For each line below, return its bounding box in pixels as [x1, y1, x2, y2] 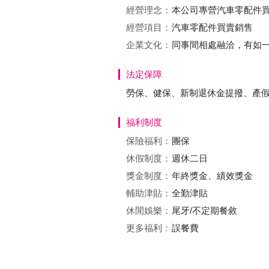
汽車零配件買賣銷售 [172, 22, 253, 32]
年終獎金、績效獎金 [172, 171, 253, 181]
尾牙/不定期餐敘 [172, 205, 237, 216]
